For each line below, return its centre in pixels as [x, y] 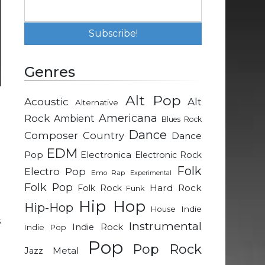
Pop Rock [167, 250]
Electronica [106, 155]
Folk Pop [49, 188]
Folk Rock [99, 188]
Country [103, 136]
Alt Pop [153, 101]
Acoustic [46, 102]
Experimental [151, 173]
